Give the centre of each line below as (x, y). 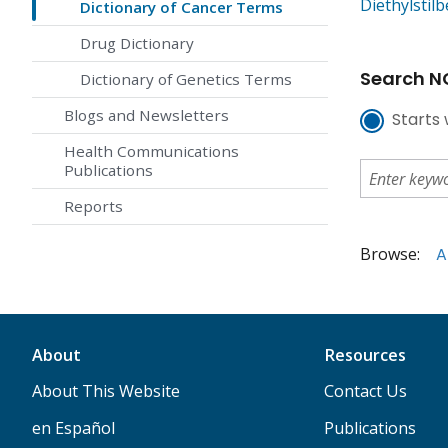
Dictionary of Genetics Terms (186, 79)
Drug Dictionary (137, 43)
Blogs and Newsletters (146, 115)
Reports (93, 206)
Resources (364, 355)
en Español (73, 428)
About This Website (106, 391)
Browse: (390, 254)
